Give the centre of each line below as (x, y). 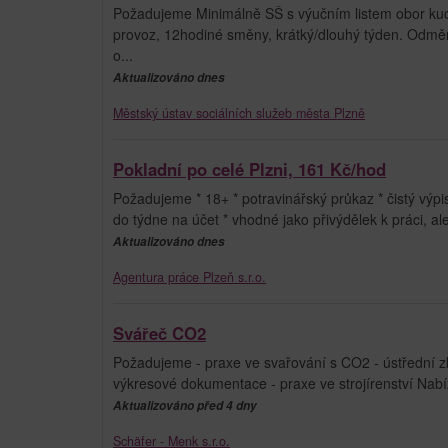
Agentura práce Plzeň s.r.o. (189, 276)
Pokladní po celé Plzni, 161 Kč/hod (249, 168)
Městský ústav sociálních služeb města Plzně (239, 112)
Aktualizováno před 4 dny (185, 405)
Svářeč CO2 (159, 332)
